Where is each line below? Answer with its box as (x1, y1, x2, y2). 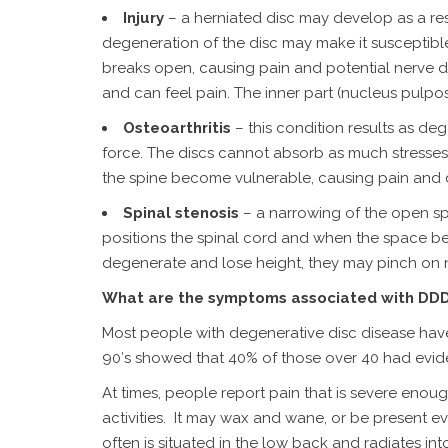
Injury (123, 9, 164, 27)
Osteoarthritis (123, 119, 231, 137)
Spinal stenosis (123, 204, 239, 222)
